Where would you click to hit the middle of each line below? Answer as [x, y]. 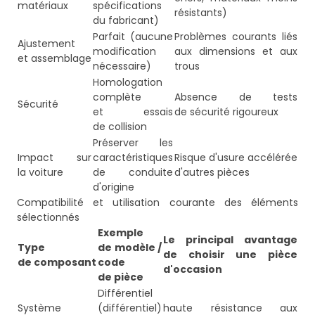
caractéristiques [133, 158]
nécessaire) [122, 66]
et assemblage [54, 59]
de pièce [121, 277]
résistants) [201, 13]
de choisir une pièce [230, 255]
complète [117, 97]
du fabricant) [126, 21]
